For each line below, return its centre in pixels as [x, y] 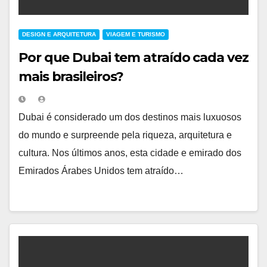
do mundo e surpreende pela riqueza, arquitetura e [125, 135]
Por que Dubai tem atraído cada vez [133, 57]
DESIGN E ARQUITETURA [59, 34]
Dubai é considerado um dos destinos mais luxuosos [130, 117]
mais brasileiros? [73, 76]
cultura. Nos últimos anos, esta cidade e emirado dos [130, 153]
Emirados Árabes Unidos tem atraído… [101, 170]
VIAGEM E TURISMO [136, 34]
